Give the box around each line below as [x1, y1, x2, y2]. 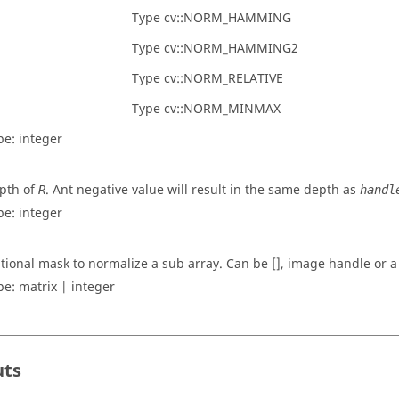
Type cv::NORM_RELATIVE [132, 69, 283, 88]
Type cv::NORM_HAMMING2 [132, 39, 298, 58]
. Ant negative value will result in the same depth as [45, 181, 360, 199]
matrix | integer [19, 278, 115, 297]
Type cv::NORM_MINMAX [132, 100, 281, 118]
